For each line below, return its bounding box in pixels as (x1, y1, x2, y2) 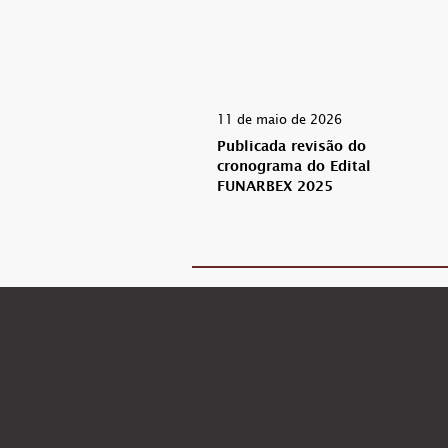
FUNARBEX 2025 (217, 175, 333, 202)
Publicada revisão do (217, 135, 366, 162)
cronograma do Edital (217, 155, 371, 182)
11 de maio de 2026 (217, 112, 342, 127)
